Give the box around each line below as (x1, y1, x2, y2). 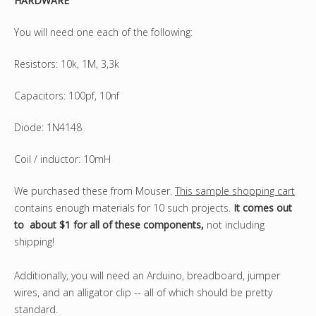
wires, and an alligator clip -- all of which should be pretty (14, 286, 272, 300)
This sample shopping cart (175, 184, 295, 198)
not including (204, 218, 265, 232)
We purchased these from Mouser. (14, 184, 175, 198)
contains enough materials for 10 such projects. (14, 201, 233, 215)
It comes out (233, 201, 292, 215)
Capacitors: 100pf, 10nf (14, 89, 119, 103)
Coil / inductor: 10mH (14, 152, 111, 166)
